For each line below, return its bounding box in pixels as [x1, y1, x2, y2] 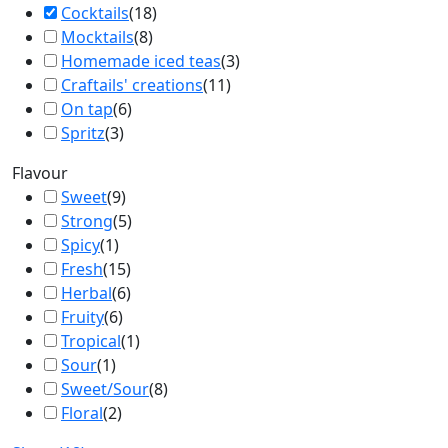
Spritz [61, 122, 105, 144]
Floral [61, 402, 103, 424]
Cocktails [61, 2, 129, 24]
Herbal [61, 282, 112, 304]
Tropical [61, 330, 121, 352]
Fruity [61, 306, 104, 328]
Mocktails [61, 26, 134, 48]
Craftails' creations [61, 74, 203, 96]
